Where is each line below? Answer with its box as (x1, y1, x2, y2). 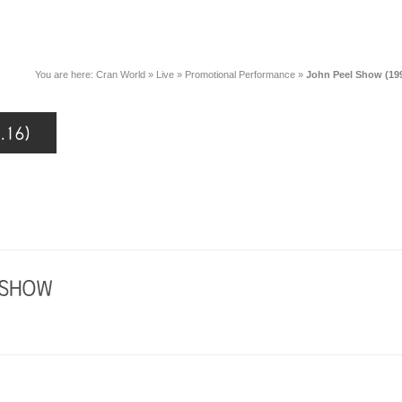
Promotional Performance (185, 69, 295, 80)
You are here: (35, 69, 96, 80)
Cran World (96, 69, 145, 80)
